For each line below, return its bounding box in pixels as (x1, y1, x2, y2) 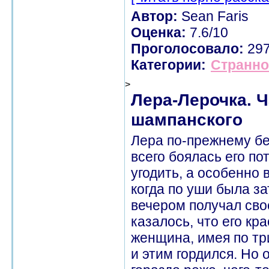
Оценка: (131, 25, 186, 40)
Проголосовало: (131, 41, 244, 56)
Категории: (131, 57, 206, 73)
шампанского (131, 110, 243, 129)
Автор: (131, 8, 178, 24)
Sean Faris (178, 8, 249, 24)
